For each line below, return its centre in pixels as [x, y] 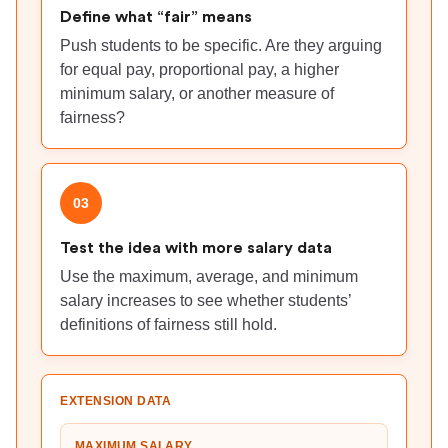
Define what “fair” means [156, 17]
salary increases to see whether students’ [205, 300]
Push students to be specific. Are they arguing [221, 45]
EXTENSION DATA [115, 401]
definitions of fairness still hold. [168, 324]
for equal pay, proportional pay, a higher [199, 69]
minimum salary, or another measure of [197, 93]
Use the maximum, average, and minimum [209, 276]
